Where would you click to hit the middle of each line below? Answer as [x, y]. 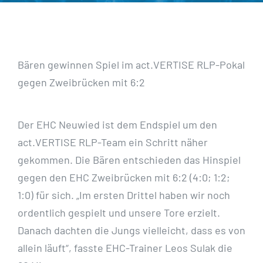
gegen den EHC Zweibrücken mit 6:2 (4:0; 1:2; [124, 178]
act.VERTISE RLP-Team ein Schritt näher [113, 142]
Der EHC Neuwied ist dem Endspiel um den [117, 125]
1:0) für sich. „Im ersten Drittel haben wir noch [124, 195]
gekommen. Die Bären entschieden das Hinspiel [129, 160]
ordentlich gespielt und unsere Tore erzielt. [119, 213]
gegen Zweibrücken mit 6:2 [81, 82]
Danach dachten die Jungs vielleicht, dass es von [131, 230]
